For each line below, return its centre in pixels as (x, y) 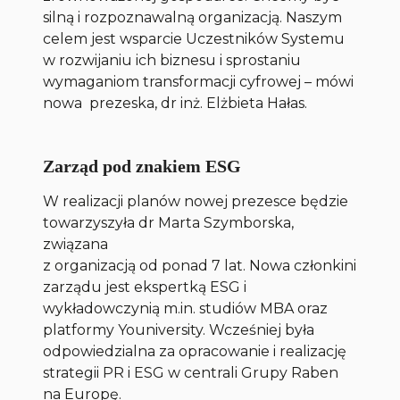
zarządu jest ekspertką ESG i (145, 287)
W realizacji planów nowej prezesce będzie (196, 202)
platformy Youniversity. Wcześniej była (179, 330)
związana (76, 245)
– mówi (328, 82)
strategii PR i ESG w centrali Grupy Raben (191, 373)
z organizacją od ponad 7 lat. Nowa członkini (200, 266)
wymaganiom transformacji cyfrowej (172, 82)
